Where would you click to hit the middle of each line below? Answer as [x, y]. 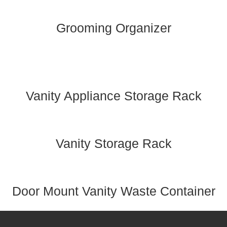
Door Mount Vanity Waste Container [113, 191]
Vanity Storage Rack [113, 143]
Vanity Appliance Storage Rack [113, 96]
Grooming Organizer [113, 28]
